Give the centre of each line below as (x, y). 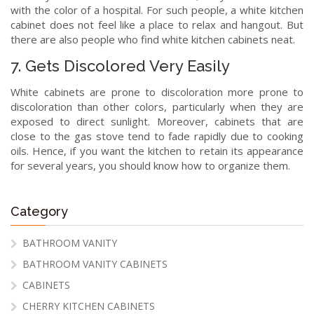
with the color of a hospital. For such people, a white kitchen (157, 10)
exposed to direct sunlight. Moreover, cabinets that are (157, 122)
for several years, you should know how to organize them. (150, 166)
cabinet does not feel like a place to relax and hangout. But (157, 25)
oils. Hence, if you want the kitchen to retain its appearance (157, 151)
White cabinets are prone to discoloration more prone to (157, 92)
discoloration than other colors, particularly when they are (157, 107)
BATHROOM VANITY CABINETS (95, 264)
